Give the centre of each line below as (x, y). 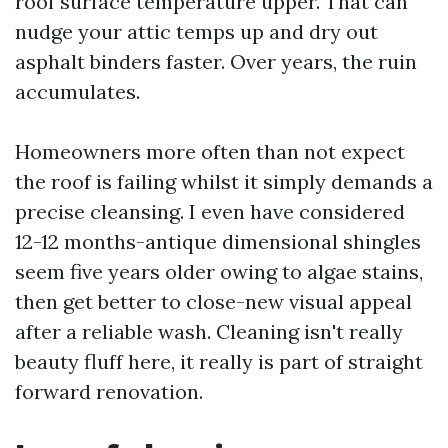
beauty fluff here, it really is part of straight (219, 361)
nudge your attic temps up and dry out (196, 31)
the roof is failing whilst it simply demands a (224, 181)
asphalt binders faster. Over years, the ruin (216, 61)
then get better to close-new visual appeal (213, 301)
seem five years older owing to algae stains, (219, 271)
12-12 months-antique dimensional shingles (218, 241)
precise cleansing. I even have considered (210, 211)
